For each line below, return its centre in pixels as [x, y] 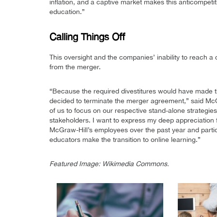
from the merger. [75, 67]
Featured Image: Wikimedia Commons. [109, 164]
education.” [67, 12]
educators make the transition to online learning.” [125, 140]
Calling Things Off [87, 37]
